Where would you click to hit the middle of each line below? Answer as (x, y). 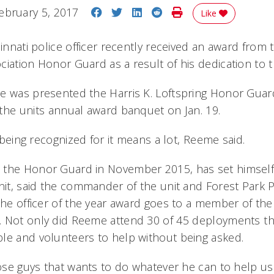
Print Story (209, 12)
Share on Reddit (203, 12)
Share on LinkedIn (188, 12)
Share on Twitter (164, 12)
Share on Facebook (152, 12)
